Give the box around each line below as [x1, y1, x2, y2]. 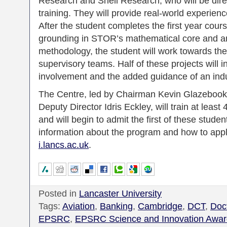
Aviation [62, 201, 95, 211]
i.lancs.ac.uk [39, 140, 89, 150]
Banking [100, 201, 133, 211]
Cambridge [138, 201, 182, 211]
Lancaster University [79, 188, 162, 199]
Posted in [39, 188, 79, 199]
